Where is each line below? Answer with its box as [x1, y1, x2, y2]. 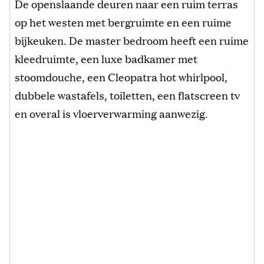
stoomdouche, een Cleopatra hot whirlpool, [15, 69, 227, 85]
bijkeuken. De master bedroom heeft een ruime [15, 32, 249, 48]
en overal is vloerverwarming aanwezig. [15, 105, 208, 121]
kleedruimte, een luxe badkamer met [15, 51, 197, 67]
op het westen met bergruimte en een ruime [15, 14, 232, 30]
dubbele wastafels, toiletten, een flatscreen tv [15, 87, 240, 103]
